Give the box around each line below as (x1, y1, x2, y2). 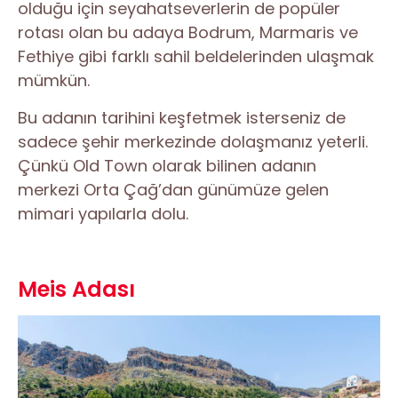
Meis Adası (18, 274, 135, 304)
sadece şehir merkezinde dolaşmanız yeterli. (18, 130, 368, 153)
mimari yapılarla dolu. (18, 202, 188, 225)
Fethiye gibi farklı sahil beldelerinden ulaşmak (18, 44, 374, 68)
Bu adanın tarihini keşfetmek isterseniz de (18, 106, 346, 129)
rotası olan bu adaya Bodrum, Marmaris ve (18, 20, 358, 44)
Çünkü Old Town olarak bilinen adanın (18, 154, 316, 177)
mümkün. (18, 68, 90, 92)
